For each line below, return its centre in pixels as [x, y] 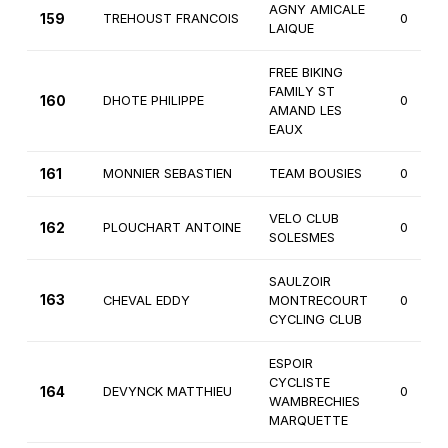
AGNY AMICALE [316, 10]
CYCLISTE [299, 383]
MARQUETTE [308, 421]
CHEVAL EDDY [146, 301]
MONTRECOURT [318, 301]
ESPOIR [290, 364]
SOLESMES [301, 238]
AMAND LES [305, 111]
